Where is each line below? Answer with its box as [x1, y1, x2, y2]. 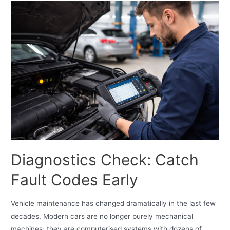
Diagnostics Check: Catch [11, 150, 199, 169]
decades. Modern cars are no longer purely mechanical [11, 212, 194, 220]
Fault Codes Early [11, 170, 139, 189]
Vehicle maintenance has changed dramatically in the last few [11, 199, 216, 207]
